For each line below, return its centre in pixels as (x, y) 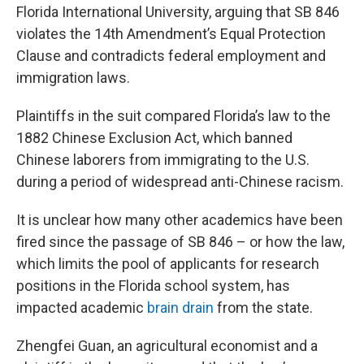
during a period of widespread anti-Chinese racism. (180, 181)
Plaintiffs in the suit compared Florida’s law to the (173, 115)
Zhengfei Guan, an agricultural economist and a (167, 345)
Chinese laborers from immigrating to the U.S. (163, 159)
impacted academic (82, 307)
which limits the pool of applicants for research (168, 263)
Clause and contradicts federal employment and (171, 55)
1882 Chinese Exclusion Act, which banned (154, 137)
